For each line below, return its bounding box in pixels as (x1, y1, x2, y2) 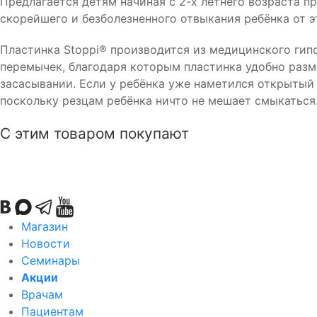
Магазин (21, 219, 68, 234)
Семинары (21, 253, 80, 267)
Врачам (21, 287, 63, 301)
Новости (21, 236, 70, 250)
